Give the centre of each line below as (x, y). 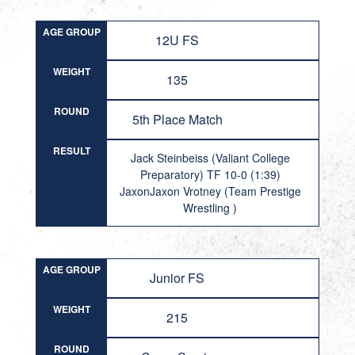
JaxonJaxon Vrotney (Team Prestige (210, 191)
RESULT (71, 151)
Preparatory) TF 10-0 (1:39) (210, 174)
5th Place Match (177, 119)
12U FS (177, 40)
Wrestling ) (210, 208)
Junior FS (177, 278)
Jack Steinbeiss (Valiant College (210, 158)
